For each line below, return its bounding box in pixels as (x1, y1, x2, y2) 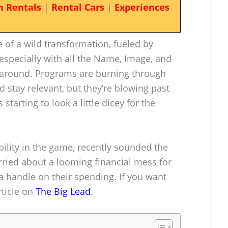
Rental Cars (51, 1, 104, 13)
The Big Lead (36, 185, 91, 197)
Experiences (114, 1, 169, 13)
